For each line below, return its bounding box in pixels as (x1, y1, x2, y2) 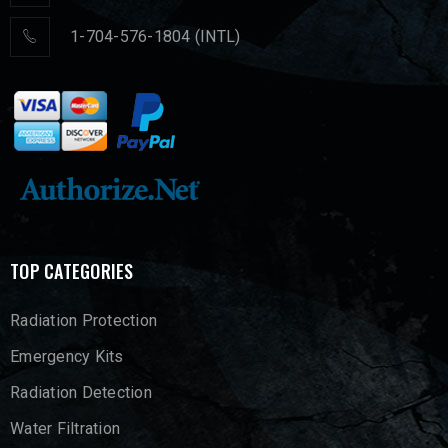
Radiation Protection (10, 311, 157, 330)
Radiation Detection (10, 383, 152, 402)
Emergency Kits (10, 347, 124, 366)
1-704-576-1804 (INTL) (70, 27, 241, 46)
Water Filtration (10, 419, 120, 438)
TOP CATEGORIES (10, 258, 134, 284)
